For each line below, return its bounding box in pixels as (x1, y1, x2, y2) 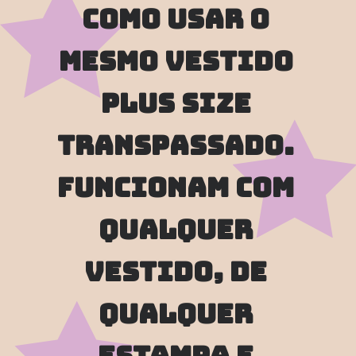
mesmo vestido (58, 43, 293, 79)
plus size (100, 85, 251, 121)
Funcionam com (57, 169, 295, 205)
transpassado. (57, 127, 295, 163)
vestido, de (84, 253, 268, 289)
